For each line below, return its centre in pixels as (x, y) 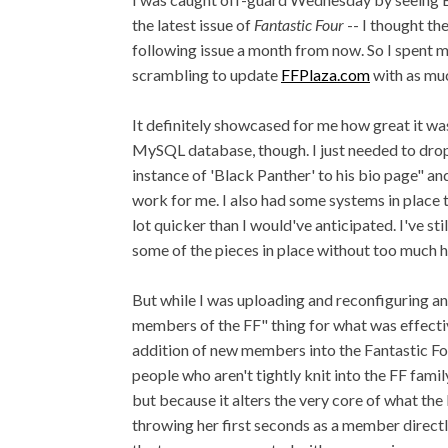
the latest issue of (193, 24)
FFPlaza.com (325, 74)
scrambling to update (206, 74)
